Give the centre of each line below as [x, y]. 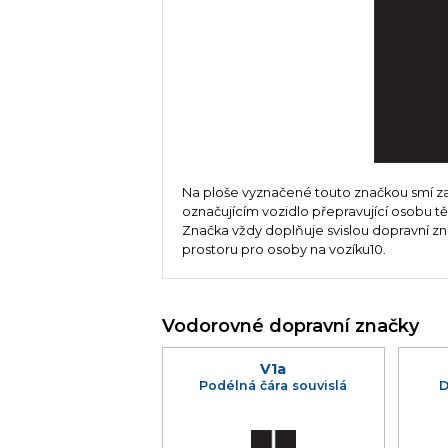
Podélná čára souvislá [273, 385]
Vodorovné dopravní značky [290, 326]
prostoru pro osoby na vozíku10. [284, 250]
